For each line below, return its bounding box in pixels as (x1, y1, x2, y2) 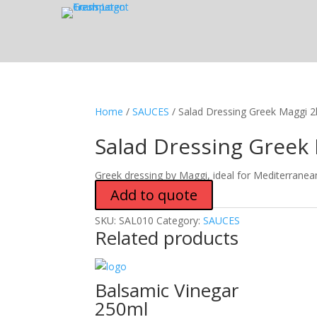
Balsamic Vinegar (95, 277, 239, 303)
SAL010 (119, 214, 154, 227)
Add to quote (110, 185, 198, 204)
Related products (95, 225, 239, 250)
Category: (156, 214, 204, 227)
